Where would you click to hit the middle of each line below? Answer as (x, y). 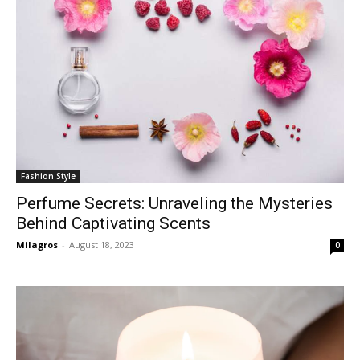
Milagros (37, 244)
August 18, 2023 (102, 244)
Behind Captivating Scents (113, 223)
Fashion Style (48, 176)
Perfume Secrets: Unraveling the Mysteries (174, 203)
